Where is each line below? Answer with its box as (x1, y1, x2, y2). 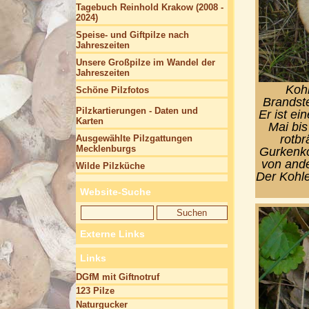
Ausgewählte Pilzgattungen (76, 133, 192, 143)
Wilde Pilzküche (76, 161, 145, 171)
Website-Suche (80, 186, 151, 197)
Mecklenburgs (76, 143, 136, 154)
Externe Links (80, 228, 145, 239)
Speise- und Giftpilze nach (76, 30, 189, 40)
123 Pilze (76, 286, 114, 296)
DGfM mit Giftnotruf (76, 272, 159, 282)
